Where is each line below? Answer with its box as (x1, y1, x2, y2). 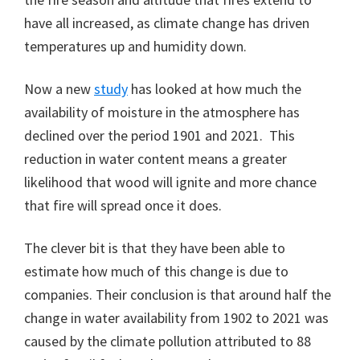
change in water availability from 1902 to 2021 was (24, 308, 329, 327)
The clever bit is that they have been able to (24, 238, 285, 257)
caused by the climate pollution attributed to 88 (24, 331, 311, 350)
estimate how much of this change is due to (24, 261, 288, 280)
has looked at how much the (128, 79, 301, 98)
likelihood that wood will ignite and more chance (24, 172, 317, 191)
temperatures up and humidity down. (24, 36, 247, 55)
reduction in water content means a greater (24, 149, 287, 168)
